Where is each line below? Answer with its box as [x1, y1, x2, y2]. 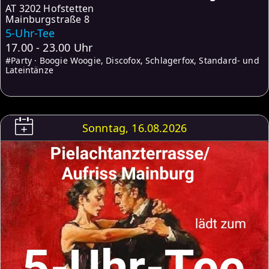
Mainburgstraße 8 [5, 13, 89, 26]
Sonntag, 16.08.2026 [82, 121, 187, 136]
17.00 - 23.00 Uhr [5, 40, 93, 55]
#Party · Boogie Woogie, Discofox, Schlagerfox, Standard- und [5, 55, 259, 67]
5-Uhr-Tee [5, 26, 55, 41]
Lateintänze [5, 64, 53, 76]
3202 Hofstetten [19, 2, 94, 16]
